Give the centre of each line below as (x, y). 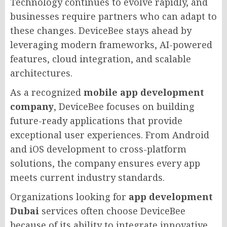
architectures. (41, 73)
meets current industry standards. (87, 177)
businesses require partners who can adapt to (113, 16)
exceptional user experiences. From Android (110, 135)
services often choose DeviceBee (112, 211)
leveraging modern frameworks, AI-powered (111, 44)
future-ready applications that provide (96, 120)
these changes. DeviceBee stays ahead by (101, 30)
